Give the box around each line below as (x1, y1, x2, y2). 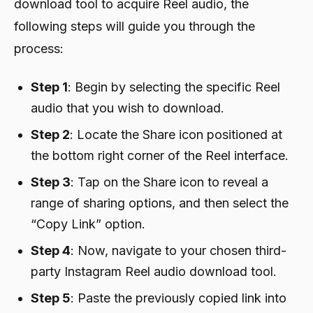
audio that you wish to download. (31, 100, 224, 115)
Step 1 (31, 79, 68, 94)
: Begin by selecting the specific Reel (68, 79, 280, 94)
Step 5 (31, 290, 71, 305)
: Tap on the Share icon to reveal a (71, 174, 268, 189)
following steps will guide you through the (14, 18, 255, 34)
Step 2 (31, 126, 70, 142)
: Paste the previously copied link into (71, 290, 286, 305)
